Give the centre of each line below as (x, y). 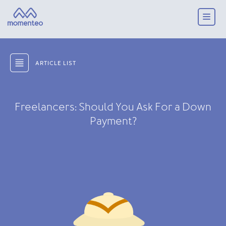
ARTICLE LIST (56, 64)
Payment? (113, 121)
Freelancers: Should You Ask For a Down (113, 107)
